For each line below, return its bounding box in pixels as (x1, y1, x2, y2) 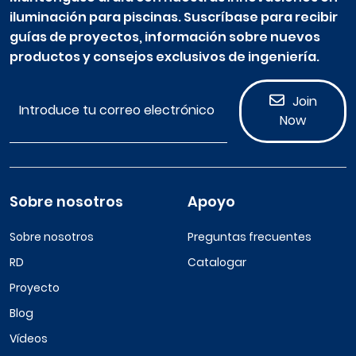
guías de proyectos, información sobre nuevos (10, 28, 320, 47)
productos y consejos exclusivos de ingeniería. (10, 48, 319, 67)
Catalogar (188, 254, 246, 271)
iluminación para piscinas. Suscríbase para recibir (10, 8, 338, 27)
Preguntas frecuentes (188, 229, 311, 246)
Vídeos (10, 331, 48, 347)
